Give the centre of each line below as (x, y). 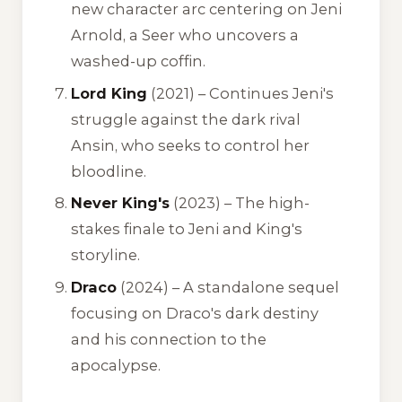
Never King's (121, 203)
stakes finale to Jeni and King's (187, 229)
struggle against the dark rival (186, 119)
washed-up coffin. (139, 61)
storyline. (106, 255)
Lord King (109, 93)
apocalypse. (116, 365)
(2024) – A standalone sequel (228, 287)
